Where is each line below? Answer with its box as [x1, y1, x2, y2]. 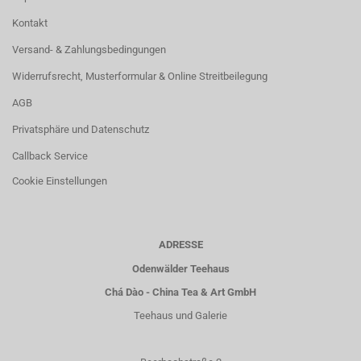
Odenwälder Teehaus [131, 263, 230, 275]
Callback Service [12, 150, 88, 162]
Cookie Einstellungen [12, 175, 107, 187]
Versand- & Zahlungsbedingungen [12, 44, 166, 56]
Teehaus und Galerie [134, 309, 227, 322]
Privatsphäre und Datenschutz [12, 123, 149, 135]
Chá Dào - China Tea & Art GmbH [105, 286, 256, 298]
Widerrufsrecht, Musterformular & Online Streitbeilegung [12, 70, 268, 82]
